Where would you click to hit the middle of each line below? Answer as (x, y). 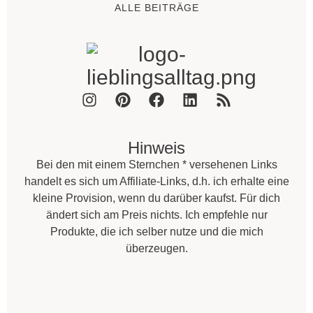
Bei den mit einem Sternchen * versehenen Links (156, 164)
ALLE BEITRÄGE (156, 7)
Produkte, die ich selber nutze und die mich (156, 231)
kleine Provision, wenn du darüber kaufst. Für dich (156, 198)
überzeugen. (156, 248)
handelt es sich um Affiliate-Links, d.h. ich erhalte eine (156, 181)
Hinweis (156, 147)
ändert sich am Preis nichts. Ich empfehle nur (156, 214)
